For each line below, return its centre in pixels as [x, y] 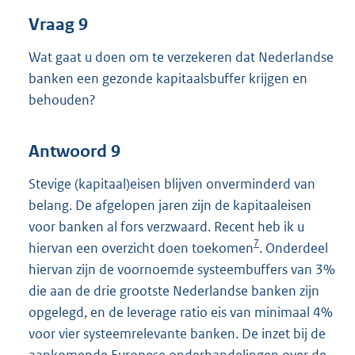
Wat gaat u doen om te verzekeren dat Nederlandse [181, 57]
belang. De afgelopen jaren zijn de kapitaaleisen [170, 206]
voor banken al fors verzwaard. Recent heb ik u [166, 227]
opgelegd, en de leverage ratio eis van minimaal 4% [181, 313]
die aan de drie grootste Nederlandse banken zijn [174, 291]
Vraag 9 [58, 24]
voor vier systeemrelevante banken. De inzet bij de [177, 334]
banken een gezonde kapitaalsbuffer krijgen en [168, 78]
